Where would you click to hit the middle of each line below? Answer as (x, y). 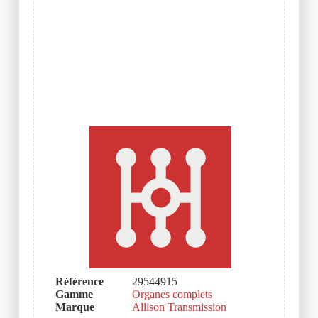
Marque (75, 307)
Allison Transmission (179, 307)
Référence (79, 282)
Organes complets (172, 295)
